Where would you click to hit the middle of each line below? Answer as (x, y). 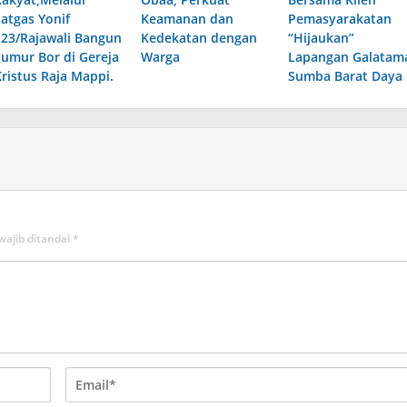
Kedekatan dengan (199, 37)
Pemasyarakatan (339, 18)
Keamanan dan (187, 18)
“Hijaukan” (321, 37)
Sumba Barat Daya (345, 75)
